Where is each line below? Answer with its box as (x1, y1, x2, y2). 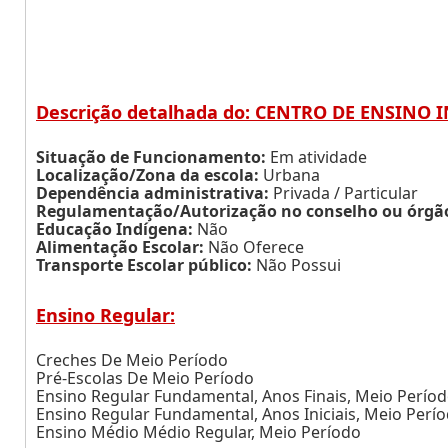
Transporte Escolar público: (36, 254, 252, 276)
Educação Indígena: (36, 218, 193, 240)
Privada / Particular (269, 182, 418, 204)
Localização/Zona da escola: (36, 164, 259, 186)
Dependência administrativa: (36, 182, 269, 204)
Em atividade (266, 146, 367, 168)
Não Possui (252, 254, 341, 276)
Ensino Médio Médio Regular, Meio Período (36, 421, 361, 443)
